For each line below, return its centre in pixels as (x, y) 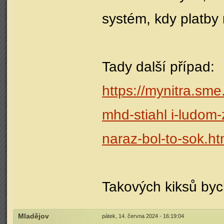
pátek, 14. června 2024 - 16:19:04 (143, 216)
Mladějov (33, 216)
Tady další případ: (158, 67)
